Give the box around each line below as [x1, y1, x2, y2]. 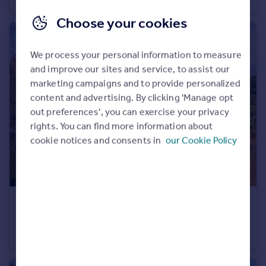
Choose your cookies [56, 14, 187, 31]
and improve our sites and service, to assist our [30, 63, 230, 75]
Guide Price [80, 200, 123, 211]
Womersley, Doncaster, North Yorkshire [17, 214, 182, 226]
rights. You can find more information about [30, 120, 213, 132]
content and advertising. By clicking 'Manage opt [30, 91, 233, 103]
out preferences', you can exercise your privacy [30, 106, 229, 118]
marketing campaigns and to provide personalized [30, 77, 240, 89]
